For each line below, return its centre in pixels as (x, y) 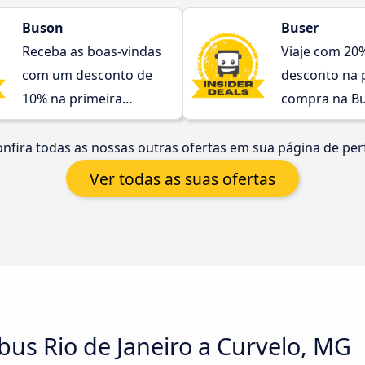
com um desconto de (87, 75)
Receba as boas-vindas (92, 51)
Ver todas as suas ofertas (182, 178)
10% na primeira (72, 99)
